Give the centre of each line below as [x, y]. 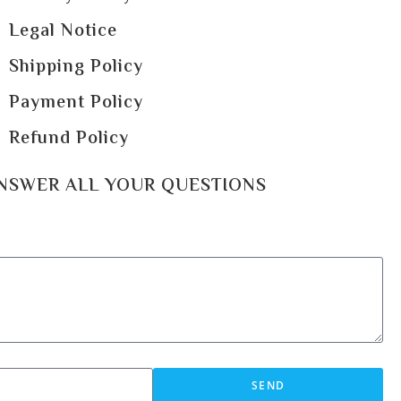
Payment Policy [76, 104]
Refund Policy [68, 140]
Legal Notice [63, 32]
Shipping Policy [76, 68]
